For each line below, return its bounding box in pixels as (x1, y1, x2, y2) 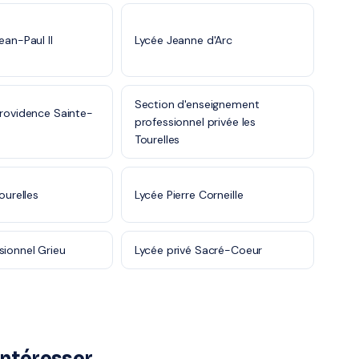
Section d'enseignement (134, 97, 260, 111)
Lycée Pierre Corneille (134, 188, 244, 202)
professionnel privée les (134, 115, 256, 129)
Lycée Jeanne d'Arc (134, 33, 232, 47)
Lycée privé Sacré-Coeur (134, 243, 263, 257)
